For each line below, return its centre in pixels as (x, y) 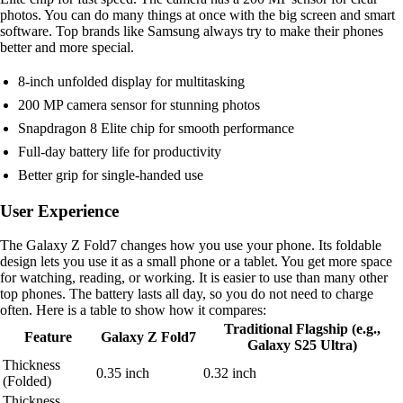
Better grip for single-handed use (111, 175)
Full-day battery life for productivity (120, 151)
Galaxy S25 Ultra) (302, 345)
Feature (48, 337)
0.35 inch (123, 373)
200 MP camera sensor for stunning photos (139, 104)
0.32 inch (230, 373)
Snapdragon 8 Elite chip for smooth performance (156, 128)
